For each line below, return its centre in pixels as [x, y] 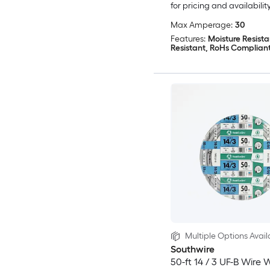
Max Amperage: [201, 25]
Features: [188, 39]
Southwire [192, 250]
